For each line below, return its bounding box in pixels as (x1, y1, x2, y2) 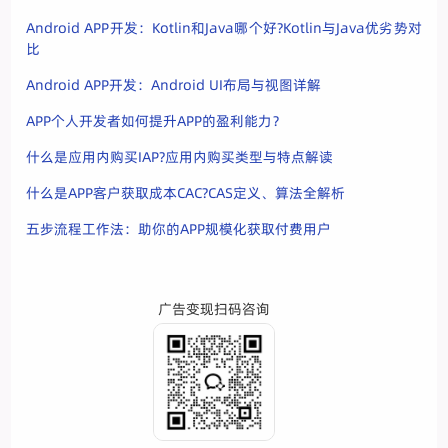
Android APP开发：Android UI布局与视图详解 (26, 75, 322, 96)
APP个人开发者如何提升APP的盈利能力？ (26, 111, 287, 132)
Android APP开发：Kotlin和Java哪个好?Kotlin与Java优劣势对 (26, 18, 422, 39)
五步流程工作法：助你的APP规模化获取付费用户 (26, 219, 332, 240)
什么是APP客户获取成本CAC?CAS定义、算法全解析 (26, 183, 346, 204)
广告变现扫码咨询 (158, 299, 270, 320)
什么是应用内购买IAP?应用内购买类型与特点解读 (26, 147, 334, 168)
